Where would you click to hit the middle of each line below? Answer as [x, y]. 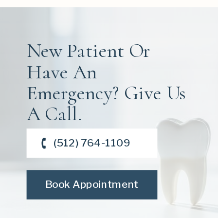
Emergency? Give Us [106, 93]
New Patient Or [88, 51]
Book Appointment [92, 184]
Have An [62, 72]
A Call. [54, 114]
